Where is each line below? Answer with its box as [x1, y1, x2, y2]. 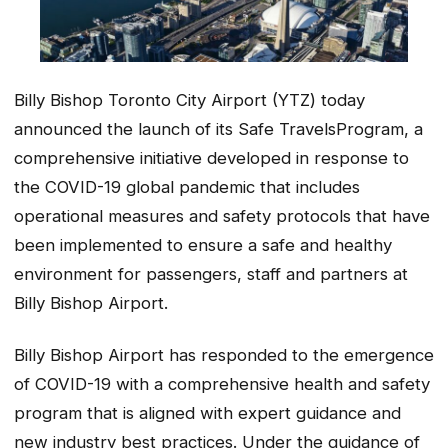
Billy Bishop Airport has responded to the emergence [14, 345, 434, 366]
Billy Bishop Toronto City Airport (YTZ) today [14, 89, 365, 110]
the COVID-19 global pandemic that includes [14, 176, 360, 197]
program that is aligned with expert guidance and [14, 403, 401, 424]
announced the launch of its [14, 118, 238, 139]
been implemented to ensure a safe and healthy [14, 234, 392, 255]
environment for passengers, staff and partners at [14, 263, 408, 284]
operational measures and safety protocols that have [14, 205, 430, 226]
